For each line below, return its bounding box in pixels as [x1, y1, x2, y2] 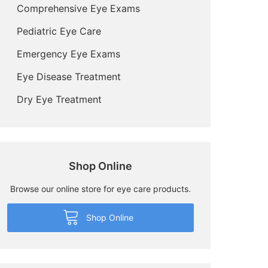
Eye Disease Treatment [17, 70, 121, 83]
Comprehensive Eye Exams [17, 2, 140, 14]
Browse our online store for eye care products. [10, 183, 191, 194]
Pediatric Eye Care [17, 25, 101, 37]
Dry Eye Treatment [17, 93, 102, 105]
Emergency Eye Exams [17, 47, 120, 60]
